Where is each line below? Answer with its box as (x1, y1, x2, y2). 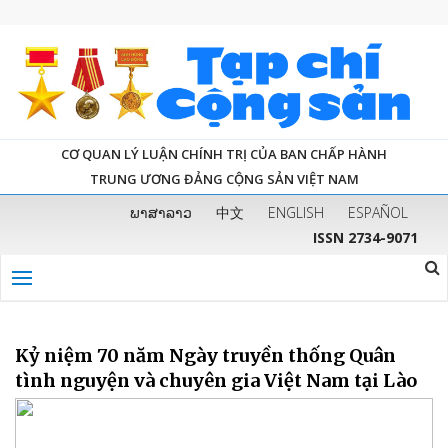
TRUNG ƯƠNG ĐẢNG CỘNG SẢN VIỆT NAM (89, 169, 359, 188)
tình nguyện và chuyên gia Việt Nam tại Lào (15, 368, 417, 392)
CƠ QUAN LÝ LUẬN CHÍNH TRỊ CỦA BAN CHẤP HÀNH (61, 144, 387, 163)
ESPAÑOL (348, 202, 408, 222)
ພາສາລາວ (130, 202, 192, 222)
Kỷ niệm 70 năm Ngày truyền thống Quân (15, 343, 396, 367)
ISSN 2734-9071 (313, 227, 418, 247)
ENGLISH (268, 202, 324, 222)
